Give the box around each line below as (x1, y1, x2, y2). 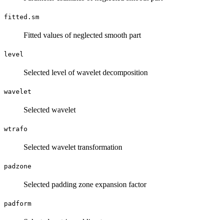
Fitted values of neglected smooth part (24, 30, 141, 39)
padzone (4, 162, 31, 170)
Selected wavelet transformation (24, 142, 122, 151)
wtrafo (4, 125, 27, 133)
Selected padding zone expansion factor (24, 180, 146, 189)
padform (4, 199, 31, 207)
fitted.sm (4, 13, 39, 21)
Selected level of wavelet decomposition (24, 68, 148, 77)
